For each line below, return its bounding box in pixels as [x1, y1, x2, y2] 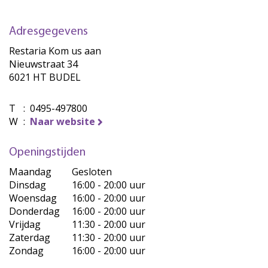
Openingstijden [9, 147, 86, 159]
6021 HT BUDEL [9, 71, 81, 84]
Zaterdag [9, 231, 50, 244]
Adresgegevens [9, 26, 88, 38]
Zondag [9, 244, 44, 257]
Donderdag [9, 205, 60, 218]
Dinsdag [9, 178, 46, 191]
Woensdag [9, 191, 57, 205]
